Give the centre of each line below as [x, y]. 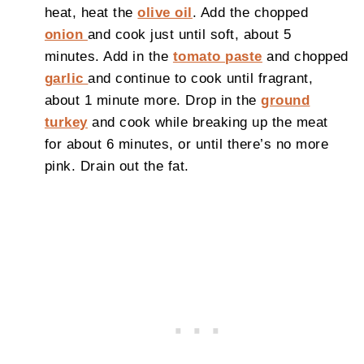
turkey [66, 122]
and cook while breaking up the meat [208, 122]
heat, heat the [91, 13]
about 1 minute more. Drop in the [153, 100]
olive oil [165, 13]
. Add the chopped [250, 13]
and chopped [305, 56]
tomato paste [217, 56]
